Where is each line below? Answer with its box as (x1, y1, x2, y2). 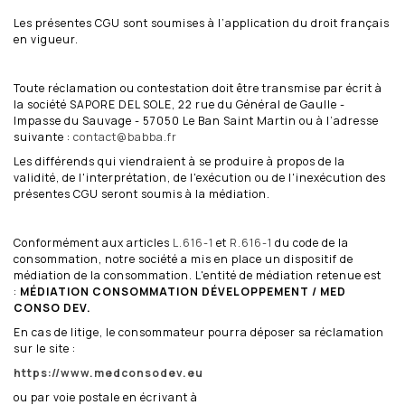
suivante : (14, 128, 73, 145)
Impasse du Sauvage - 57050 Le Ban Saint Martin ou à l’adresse (14, 112, 379, 128)
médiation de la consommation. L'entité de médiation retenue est (14, 267, 381, 283)
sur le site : (14, 340, 79, 356)
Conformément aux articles (14, 234, 173, 250)
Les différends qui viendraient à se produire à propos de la (14, 153, 345, 169)
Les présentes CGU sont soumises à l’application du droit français (14, 14, 390, 31)
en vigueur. (14, 31, 79, 47)
